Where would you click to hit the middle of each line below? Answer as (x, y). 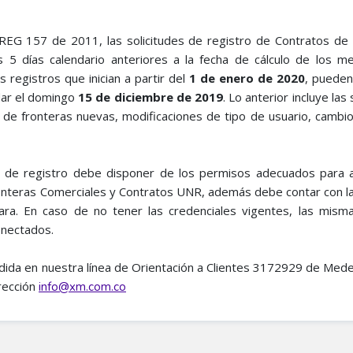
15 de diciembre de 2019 (151, 97)
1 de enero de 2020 (247, 78)
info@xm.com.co (82, 287)
